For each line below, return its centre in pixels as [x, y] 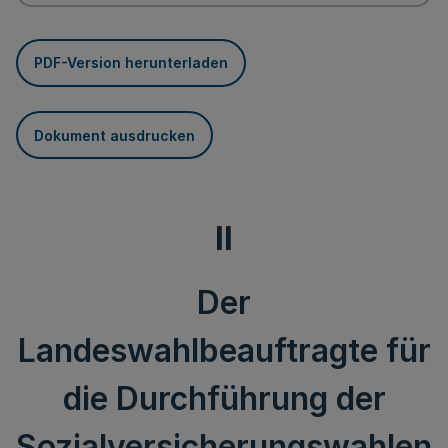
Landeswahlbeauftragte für [224, 350]
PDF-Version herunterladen [131, 62]
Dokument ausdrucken [114, 135]
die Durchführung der [224, 398]
